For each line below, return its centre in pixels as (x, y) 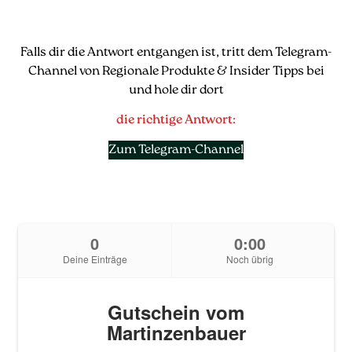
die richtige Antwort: (176, 120)
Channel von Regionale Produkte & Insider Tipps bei (176, 71)
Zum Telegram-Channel (176, 150)
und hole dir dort (176, 90)
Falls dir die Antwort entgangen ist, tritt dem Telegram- (176, 52)
